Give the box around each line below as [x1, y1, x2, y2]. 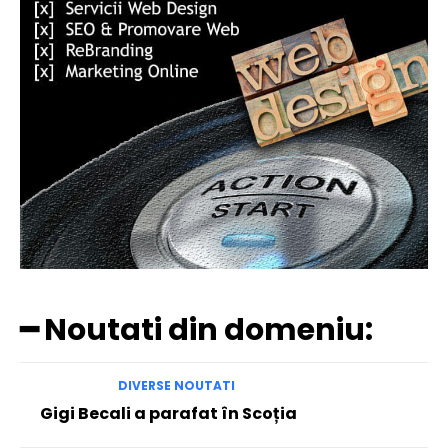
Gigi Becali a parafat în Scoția [40, 402, 297, 426]
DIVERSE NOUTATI [117, 377, 235, 395]
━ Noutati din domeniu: [20, 309, 373, 352]
